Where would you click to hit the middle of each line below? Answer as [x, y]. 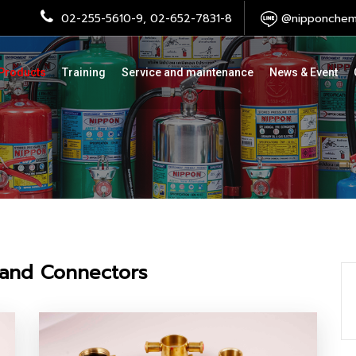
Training [84, 72]
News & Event [304, 72]
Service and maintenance [188, 72]
